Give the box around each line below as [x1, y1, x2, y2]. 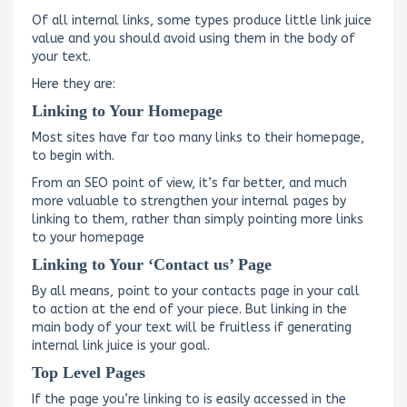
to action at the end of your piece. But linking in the [32, 301, 347, 317]
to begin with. [32, 147, 114, 164]
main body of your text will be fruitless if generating [32, 319, 352, 335]
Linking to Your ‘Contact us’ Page [32, 254, 272, 273]
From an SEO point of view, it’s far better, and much [32, 174, 347, 191]
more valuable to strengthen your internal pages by [32, 193, 346, 209]
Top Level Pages [32, 362, 145, 382]
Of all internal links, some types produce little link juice [32, 12, 372, 28]
